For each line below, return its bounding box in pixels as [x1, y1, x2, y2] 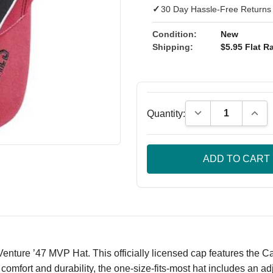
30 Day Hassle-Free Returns [160, 4, 271, 14]
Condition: [152, 29, 197, 39]
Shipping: [152, 41, 193, 52]
